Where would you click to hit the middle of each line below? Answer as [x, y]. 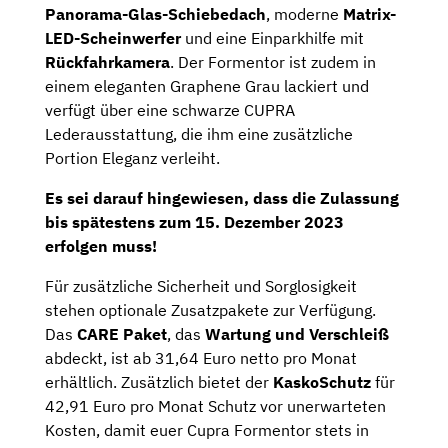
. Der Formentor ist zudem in [273, 62]
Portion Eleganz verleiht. [132, 158]
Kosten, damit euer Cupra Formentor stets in [207, 430]
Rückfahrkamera [107, 62]
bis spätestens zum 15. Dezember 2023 [194, 222]
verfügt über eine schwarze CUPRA [170, 110]
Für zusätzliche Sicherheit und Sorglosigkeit [201, 286]
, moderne [304, 14]
